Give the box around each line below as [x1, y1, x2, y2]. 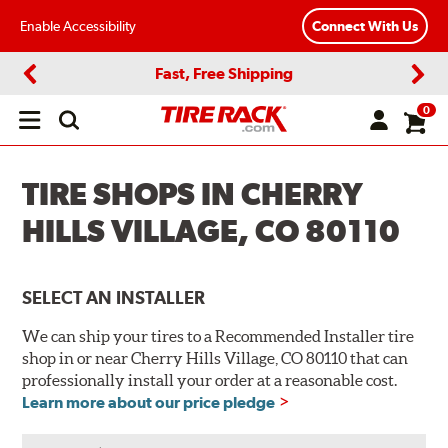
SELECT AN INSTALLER [22, 287, 206, 309]
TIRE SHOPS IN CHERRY [22, 176, 364, 212]
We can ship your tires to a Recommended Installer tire [22, 327, 415, 346]
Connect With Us [312, 18, 418, 35]
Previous [29, 82, 82, 99]
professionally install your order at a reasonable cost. [22, 371, 398, 390]
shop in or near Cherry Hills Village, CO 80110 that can [22, 349, 409, 368]
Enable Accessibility [20, 17, 136, 34]
